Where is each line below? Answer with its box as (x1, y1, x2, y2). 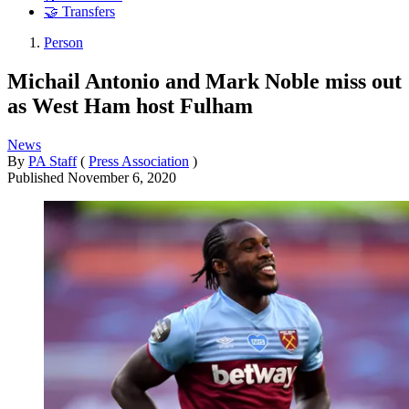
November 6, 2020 (68, 169, 176, 185)
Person (44, 35, 83, 51)
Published (7, 169, 68, 185)
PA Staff (28, 152, 77, 169)
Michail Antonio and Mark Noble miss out (7, 68, 402, 93)
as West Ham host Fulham (7, 93, 253, 118)
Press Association (89, 152, 189, 169)
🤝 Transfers (44, 4, 115, 20)
